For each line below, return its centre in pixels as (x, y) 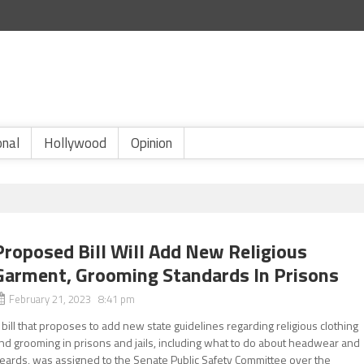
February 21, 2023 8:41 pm (72, 299)
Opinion (152, 143)
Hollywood (75, 143)
